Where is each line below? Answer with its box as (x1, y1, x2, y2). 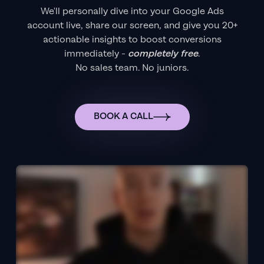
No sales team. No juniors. (75, 61, 189, 74)
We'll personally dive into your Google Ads (40, 5, 224, 18)
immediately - (64, 47, 128, 60)
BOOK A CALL (93, 110, 153, 123)
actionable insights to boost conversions (42, 33, 222, 46)
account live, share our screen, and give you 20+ (27, 19, 237, 32)
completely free (128, 47, 198, 60)
